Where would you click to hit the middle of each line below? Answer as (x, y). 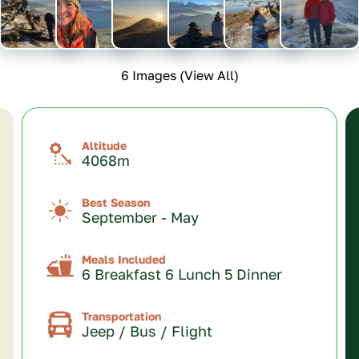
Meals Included (124, 259)
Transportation (122, 316)
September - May (141, 217)
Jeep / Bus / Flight (147, 331)
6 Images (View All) (179, 75)
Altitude (105, 145)
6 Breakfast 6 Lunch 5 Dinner (182, 274)
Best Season (116, 202)
